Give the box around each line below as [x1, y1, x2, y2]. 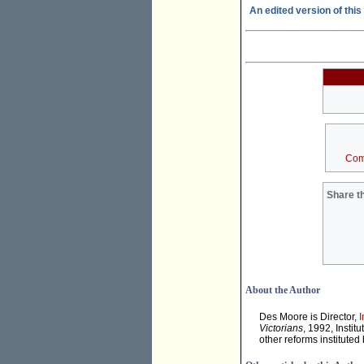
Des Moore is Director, [259, 311, 359, 323]
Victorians [259, 323, 303, 335]
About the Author [245, 284, 320, 297]
